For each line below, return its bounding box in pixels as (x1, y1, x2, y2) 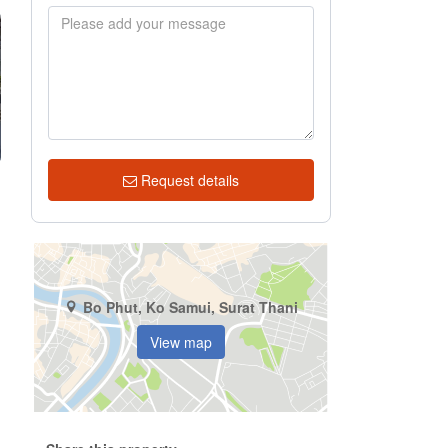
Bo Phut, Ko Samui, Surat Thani (82, 296, 298, 317)
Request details (141, 170, 239, 190)
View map (150, 331, 212, 352)
